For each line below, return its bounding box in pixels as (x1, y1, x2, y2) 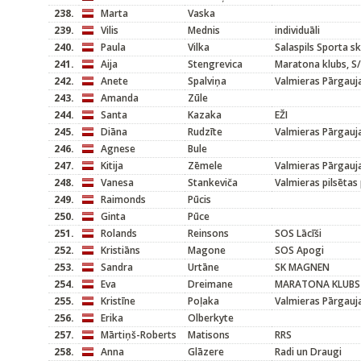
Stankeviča (188, 176, 238, 189)
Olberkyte (188, 311, 234, 325)
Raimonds (101, 193, 146, 206)
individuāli (275, 23, 320, 37)
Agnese (101, 142, 135, 156)
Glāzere (188, 345, 224, 359)
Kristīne (101, 294, 135, 308)
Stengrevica (188, 57, 243, 71)
